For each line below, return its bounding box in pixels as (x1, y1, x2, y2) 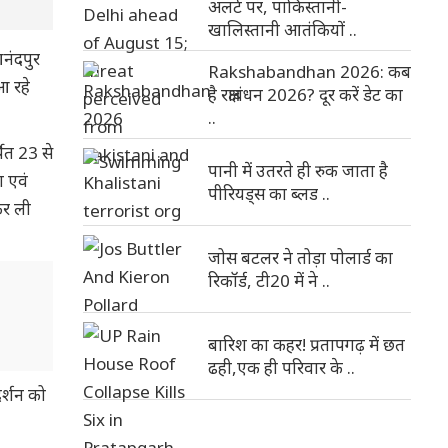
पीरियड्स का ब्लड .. (208, 182, 330, 205)
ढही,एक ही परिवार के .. (208, 356, 355, 379)
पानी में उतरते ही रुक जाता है (208, 159, 388, 182)
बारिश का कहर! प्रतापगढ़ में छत (208, 333, 405, 356)
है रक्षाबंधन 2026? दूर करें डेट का (208, 83, 403, 106)
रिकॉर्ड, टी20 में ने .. (208, 269, 330, 292)
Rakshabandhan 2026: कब (208, 60, 411, 83)
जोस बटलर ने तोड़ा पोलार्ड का (208, 246, 393, 269)
